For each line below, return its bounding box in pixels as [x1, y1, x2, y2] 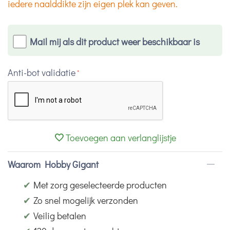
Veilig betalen [33, 209, 86, 222]
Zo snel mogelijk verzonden [33, 194, 138, 207]
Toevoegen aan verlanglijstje [66, 131, 176, 144]
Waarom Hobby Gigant [8, 158, 99, 171]
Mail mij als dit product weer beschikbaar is [29, 35, 200, 48]
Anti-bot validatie [8, 66, 75, 79]
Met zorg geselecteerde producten [33, 179, 167, 191]
